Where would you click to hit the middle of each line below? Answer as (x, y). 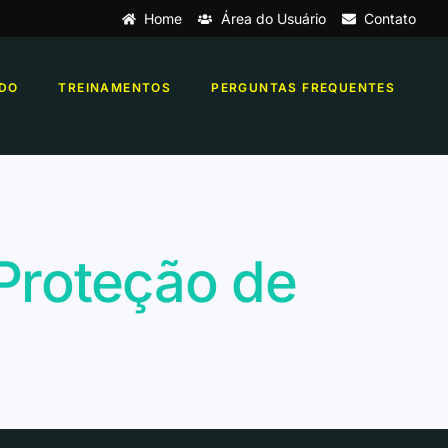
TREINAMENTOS (115, 87)
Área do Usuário (273, 18)
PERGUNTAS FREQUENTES (303, 87)
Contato (390, 18)
